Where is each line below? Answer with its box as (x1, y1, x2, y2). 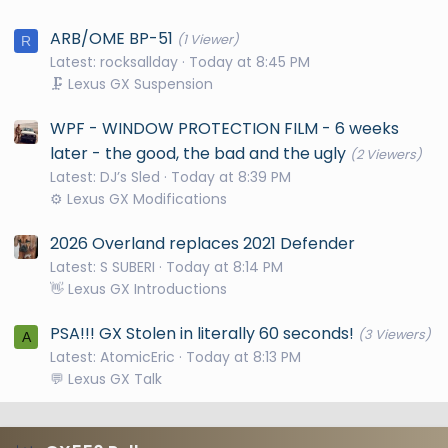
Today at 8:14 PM (166, 256, 283, 277)
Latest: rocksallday (50, 51, 178, 72)
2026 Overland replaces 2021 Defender (50, 231, 355, 255)
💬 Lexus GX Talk (50, 368, 162, 389)
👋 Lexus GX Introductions (50, 278, 227, 299)
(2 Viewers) (350, 145, 422, 163)
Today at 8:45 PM (189, 51, 310, 72)
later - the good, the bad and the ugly (50, 141, 346, 165)
